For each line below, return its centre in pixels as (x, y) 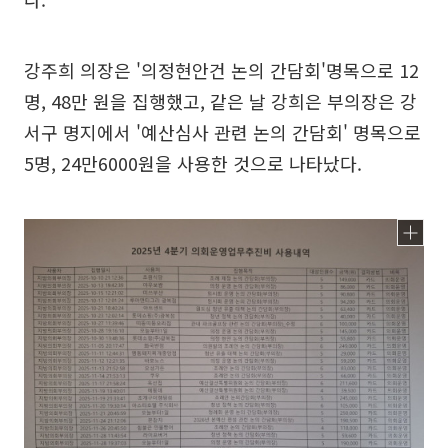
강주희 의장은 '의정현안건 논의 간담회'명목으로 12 (221, 69)
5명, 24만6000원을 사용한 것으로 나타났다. (193, 162)
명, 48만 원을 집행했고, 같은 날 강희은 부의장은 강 (220, 100)
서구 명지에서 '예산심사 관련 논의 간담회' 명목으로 (222, 131)
